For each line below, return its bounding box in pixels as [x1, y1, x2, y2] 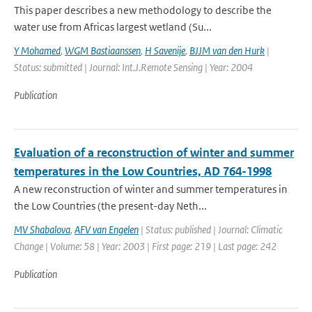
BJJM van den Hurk [189, 44, 265, 57]
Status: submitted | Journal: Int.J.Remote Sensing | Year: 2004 [14, 61, 253, 74]
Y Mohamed [14, 44, 61, 57]
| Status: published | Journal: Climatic [139, 223, 282, 236]
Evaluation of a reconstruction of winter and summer [14, 145, 294, 160]
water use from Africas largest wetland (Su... [14, 20, 212, 33]
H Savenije [145, 44, 185, 57]
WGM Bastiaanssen [65, 44, 141, 57]
